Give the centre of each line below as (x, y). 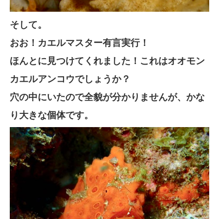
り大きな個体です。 (52, 115)
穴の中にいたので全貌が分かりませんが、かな (107, 97)
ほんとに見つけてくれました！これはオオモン (107, 60)
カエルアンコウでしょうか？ (70, 78)
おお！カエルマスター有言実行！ (79, 42)
